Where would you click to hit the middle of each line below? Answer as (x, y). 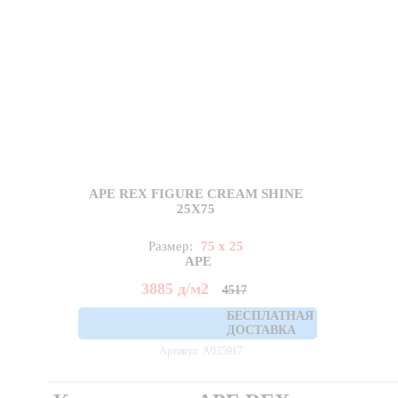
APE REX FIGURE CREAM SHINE (196, 193)
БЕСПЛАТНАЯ (271, 315)
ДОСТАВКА (262, 330)
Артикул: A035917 (200, 350)
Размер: (173, 246)
